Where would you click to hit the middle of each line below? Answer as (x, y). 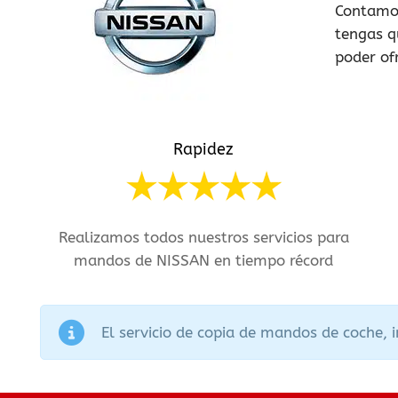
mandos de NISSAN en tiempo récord (204, 260)
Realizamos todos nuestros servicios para (203, 237)
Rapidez (204, 149)
